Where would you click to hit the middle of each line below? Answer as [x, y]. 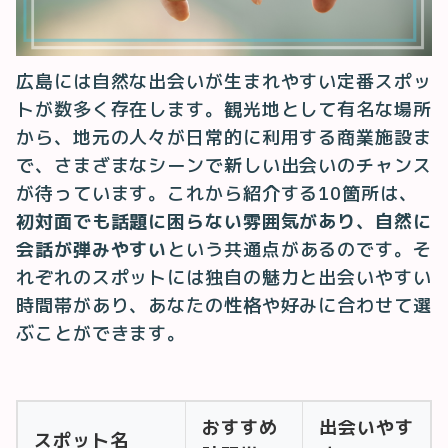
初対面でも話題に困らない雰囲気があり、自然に [224, 221]
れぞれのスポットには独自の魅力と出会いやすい [224, 277]
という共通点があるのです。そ [299, 249]
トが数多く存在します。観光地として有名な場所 [224, 109]
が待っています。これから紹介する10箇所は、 [217, 193]
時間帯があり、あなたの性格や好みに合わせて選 [224, 305]
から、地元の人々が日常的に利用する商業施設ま [224, 137]
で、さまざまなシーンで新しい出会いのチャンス [224, 165]
